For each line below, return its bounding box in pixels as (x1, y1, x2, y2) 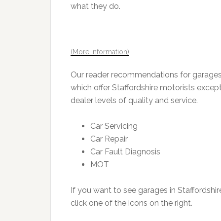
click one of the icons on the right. (71, 198, 192, 208)
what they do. (71, 1, 122, 11)
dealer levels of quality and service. (71, 96, 198, 105)
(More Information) (71, 48, 129, 56)
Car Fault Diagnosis (90, 147, 160, 156)
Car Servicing (90, 121, 138, 131)
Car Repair (90, 134, 128, 144)
